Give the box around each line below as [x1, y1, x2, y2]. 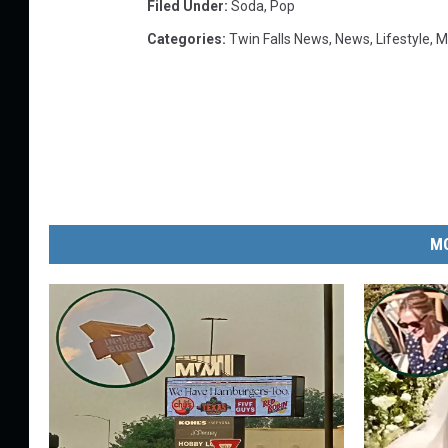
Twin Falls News [229, 31, 329, 48]
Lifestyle [376, 31, 430, 48]
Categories [147, 31, 222, 48]
